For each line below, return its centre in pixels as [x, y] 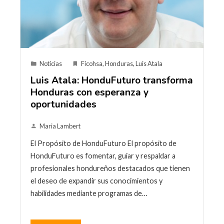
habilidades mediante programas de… [89, 193]
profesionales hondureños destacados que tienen [110, 168]
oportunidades [63, 104]
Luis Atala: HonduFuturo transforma [112, 80]
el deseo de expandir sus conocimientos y [96, 180]
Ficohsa [92, 63]
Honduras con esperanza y [89, 92]
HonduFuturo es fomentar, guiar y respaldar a [103, 155]
